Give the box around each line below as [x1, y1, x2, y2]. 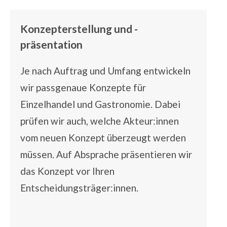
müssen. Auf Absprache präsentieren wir [20, 148, 192, 161]
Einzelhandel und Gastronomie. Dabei [20, 98, 180, 110]
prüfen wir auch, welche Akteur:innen [20, 115, 179, 127]
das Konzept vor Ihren [20, 165, 115, 177]
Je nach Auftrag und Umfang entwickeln [20, 65, 191, 77]
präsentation [20, 38, 83, 51]
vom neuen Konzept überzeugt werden [20, 132, 186, 144]
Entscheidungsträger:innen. [20, 182, 138, 194]
